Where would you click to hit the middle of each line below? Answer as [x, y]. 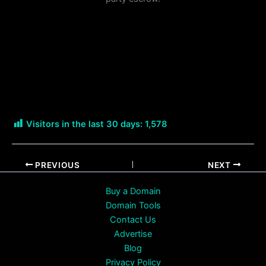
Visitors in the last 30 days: [84, 124]
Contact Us [133, 220]
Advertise [133, 234]
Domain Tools [133, 206]
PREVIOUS [56, 165]
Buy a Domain [133, 191]
